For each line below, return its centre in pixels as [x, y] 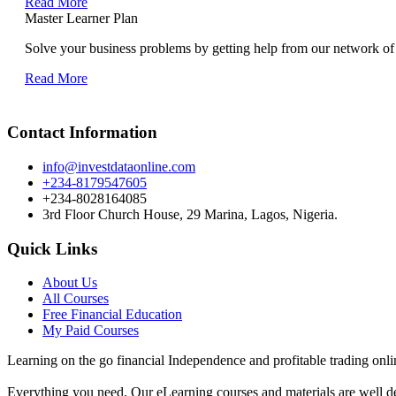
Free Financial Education [112, 315]
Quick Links [52, 248]
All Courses [76, 299]
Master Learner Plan [81, 18]
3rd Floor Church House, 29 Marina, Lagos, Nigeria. [190, 214]
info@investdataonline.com [119, 166]
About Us [70, 283]
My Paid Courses [91, 331]
